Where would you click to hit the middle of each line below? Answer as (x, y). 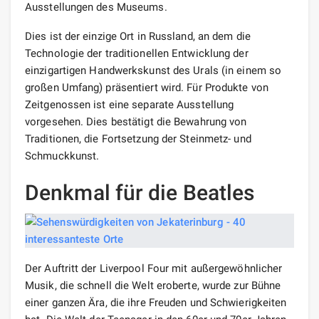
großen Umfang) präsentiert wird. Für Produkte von (147, 87)
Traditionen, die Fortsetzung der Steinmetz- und (138, 138)
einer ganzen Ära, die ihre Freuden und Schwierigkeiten (156, 302)
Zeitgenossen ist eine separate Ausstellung (130, 104)
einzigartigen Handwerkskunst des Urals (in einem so (153, 70)
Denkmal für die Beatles (140, 192)
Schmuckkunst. (62, 156)
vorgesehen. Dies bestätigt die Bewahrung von (136, 121)
